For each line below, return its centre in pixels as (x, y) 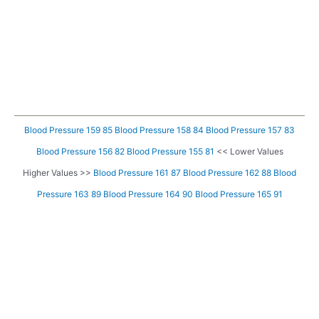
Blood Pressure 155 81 (170, 152)
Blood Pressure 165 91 (239, 194)
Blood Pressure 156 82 (80, 152)
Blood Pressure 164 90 (148, 194)
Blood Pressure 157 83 (250, 130)
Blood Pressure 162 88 (227, 173)
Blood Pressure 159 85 (68, 130)
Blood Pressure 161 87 (137, 173)
